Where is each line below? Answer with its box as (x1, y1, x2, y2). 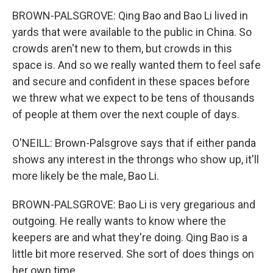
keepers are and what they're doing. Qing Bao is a (12, 231, 247, 244)
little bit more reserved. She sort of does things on (12, 247, 254, 260)
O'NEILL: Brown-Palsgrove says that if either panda (12, 136, 256, 149)
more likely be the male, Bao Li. (12, 169, 159, 182)
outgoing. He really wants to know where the (12, 214, 226, 227)
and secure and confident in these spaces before (12, 75, 250, 88)
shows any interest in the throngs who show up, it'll (12, 153, 259, 166)
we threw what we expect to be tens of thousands (12, 91, 255, 104)
